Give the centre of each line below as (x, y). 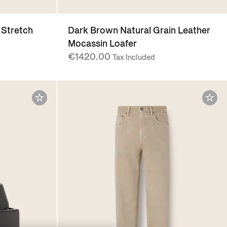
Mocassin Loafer (102, 44)
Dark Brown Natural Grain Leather (139, 31)
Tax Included (134, 58)
